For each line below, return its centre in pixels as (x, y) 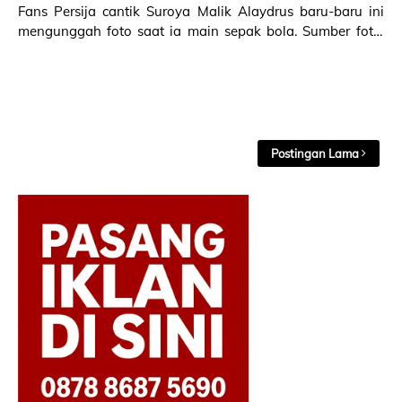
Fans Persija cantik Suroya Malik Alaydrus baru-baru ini (201, 11)
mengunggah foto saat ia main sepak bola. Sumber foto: (160, 31)
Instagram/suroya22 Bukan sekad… (190, 51)
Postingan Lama (315, 153)
